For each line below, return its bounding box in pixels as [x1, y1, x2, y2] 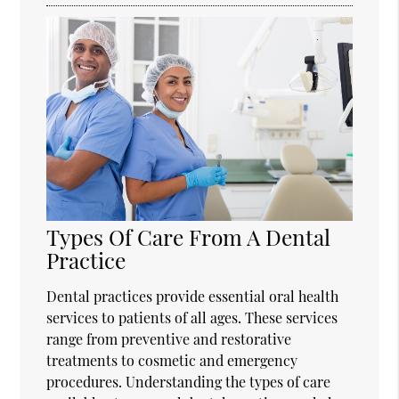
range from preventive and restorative [46, 330, 292, 349]
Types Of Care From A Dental [46, 222, 331, 252]
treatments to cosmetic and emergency [46, 351, 298, 370]
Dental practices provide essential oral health [46, 287, 339, 306]
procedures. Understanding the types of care [46, 372, 331, 392]
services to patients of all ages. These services [46, 308, 338, 328]
